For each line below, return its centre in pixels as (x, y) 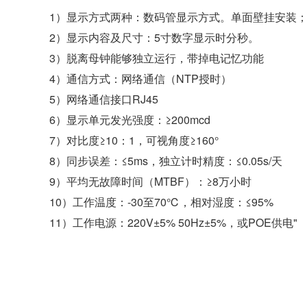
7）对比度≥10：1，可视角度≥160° (134, 140)
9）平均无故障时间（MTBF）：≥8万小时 (150, 181)
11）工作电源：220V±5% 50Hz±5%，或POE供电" (173, 222)
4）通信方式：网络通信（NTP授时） (140, 78)
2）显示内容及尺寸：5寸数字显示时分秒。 (154, 37)
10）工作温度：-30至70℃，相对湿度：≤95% (161, 201)
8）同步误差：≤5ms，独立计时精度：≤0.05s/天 (166, 160)
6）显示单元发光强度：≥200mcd (130, 119)
